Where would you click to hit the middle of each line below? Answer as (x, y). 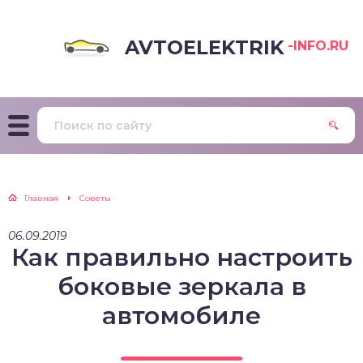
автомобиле (181, 316)
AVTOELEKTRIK (205, 47)
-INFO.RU (318, 45)
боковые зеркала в (181, 286)
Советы (95, 198)
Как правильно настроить (181, 257)
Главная (41, 198)
